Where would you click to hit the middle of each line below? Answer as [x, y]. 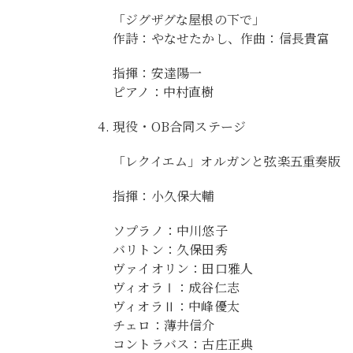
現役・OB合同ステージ [180, 126]
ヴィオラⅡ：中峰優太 [176, 306]
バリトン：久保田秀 [170, 249]
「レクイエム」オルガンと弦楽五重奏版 [227, 161]
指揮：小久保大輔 [164, 196]
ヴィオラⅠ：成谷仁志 [176, 287]
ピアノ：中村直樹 [163, 92]
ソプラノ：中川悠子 [170, 230]
